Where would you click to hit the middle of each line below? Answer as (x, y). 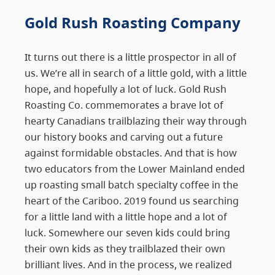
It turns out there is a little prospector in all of (130, 56)
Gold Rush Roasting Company (133, 22)
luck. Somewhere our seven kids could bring (127, 232)
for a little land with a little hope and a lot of (126, 216)
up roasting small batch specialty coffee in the (131, 184)
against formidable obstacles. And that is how (131, 152)
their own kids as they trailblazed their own (125, 248)
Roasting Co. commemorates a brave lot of (124, 104)
